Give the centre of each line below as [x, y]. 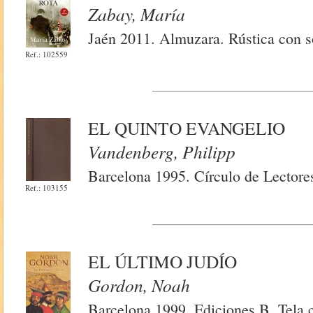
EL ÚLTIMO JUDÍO [163, 261]
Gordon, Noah [139, 285]
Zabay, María [137, 14]
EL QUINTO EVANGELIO [187, 128]
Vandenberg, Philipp [162, 152]
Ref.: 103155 [47, 188]
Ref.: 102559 [47, 54]
